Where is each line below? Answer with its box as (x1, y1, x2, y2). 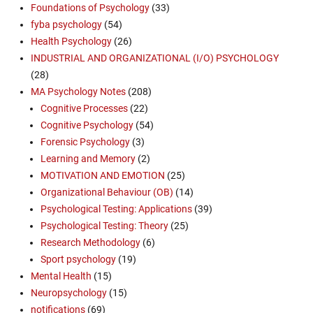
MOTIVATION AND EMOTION (41, 170, 165, 182)
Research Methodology (41, 237, 140, 249)
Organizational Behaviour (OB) (41, 187, 173, 198)
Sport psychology (41, 254, 116, 265)
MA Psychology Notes (31, 86, 126, 98)
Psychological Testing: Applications (41, 203, 192, 215)
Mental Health (31, 270, 92, 282)
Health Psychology (31, 36, 112, 48)
